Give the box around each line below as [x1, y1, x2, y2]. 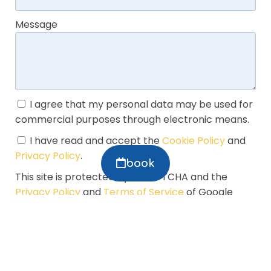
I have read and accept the [30, 134, 162, 148]
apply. [15, 200, 44, 215]
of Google [184, 185, 233, 200]
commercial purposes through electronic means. [15, 113, 249, 127]
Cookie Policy [162, 134, 225, 148]
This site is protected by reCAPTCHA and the [15, 170, 227, 184]
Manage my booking [30, 206, 135, 218]
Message [15, 18, 57, 32]
